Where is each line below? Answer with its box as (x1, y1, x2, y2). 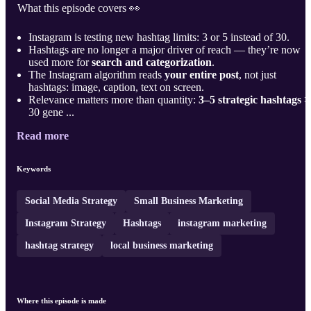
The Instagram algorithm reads (28, 69, 165, 81)
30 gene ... (28, 106, 77, 119)
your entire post (165, 69, 239, 81)
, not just (239, 69, 276, 81)
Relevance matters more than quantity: (28, 94, 199, 106)
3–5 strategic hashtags (199, 94, 301, 106)
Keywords (17, 165, 51, 174)
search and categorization (92, 56, 212, 69)
